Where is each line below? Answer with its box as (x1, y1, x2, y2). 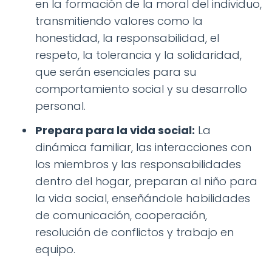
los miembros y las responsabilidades (35, 156, 241, 172)
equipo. (35, 241, 75, 257)
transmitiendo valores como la (35, 13, 203, 29)
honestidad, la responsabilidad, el (35, 30, 219, 46)
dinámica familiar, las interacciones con (35, 139, 251, 155)
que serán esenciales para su (35, 64, 196, 80)
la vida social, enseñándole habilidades (35, 190, 250, 206)
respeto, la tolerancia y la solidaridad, (35, 47, 242, 63)
